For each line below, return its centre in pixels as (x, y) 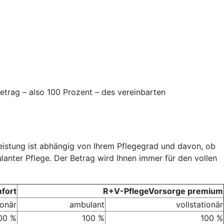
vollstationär (199, 204)
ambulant (87, 204)
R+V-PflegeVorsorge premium (163, 191)
